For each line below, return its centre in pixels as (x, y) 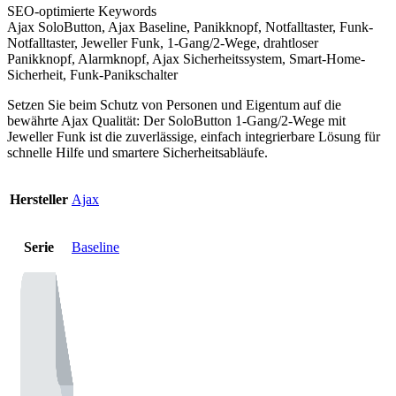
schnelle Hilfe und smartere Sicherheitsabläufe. (137, 152)
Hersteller (39, 199)
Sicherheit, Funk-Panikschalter (92, 74)
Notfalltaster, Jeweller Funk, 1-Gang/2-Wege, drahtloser (163, 42)
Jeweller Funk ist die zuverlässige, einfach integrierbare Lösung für (194, 136)
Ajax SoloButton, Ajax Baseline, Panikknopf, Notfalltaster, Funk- (190, 27)
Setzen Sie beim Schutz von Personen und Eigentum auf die (174, 104)
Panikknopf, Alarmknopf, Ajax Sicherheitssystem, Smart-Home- (186, 58)
